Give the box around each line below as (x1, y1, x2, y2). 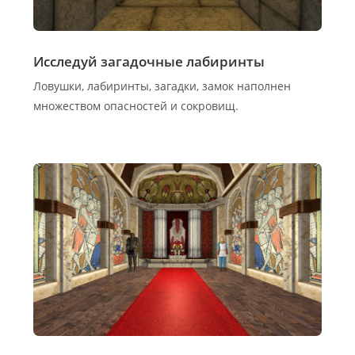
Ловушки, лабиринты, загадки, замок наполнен (33, 78, 292, 94)
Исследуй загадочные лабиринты (33, 52, 265, 71)
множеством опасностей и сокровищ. (33, 97, 239, 113)
